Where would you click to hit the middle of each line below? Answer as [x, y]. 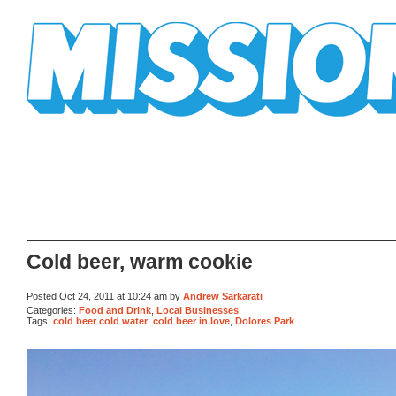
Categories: [53, 310]
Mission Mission [76, 123]
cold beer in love [191, 321]
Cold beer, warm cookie [140, 263]
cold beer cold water [100, 321]
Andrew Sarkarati [223, 297]
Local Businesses [198, 310]
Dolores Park [265, 321]
